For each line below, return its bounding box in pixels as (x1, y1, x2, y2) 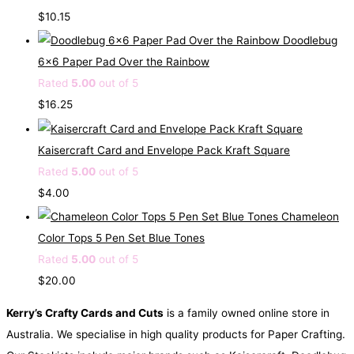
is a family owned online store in (164, 306, 330, 319)
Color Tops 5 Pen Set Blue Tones (38, 232, 205, 245)
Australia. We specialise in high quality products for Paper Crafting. (6, 327, 345, 341)
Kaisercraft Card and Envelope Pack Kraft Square (38, 143, 290, 156)
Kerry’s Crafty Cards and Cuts (6, 306, 164, 319)
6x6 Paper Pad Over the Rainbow (38, 55, 209, 69)
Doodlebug (283, 34, 337, 47)
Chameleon (281, 210, 339, 224)
